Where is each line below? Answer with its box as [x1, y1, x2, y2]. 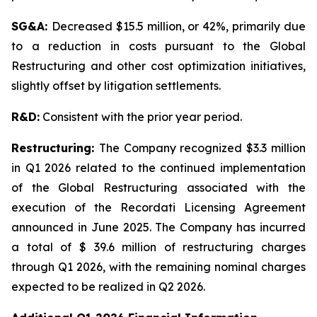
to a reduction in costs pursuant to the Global [11, 39, 306, 53]
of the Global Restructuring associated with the [11, 180, 306, 195]
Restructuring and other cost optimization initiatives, [11, 59, 306, 73]
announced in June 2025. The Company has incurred [11, 220, 306, 234]
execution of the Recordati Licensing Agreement [11, 200, 306, 214]
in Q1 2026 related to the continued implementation [11, 161, 306, 175]
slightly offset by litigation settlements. [11, 79, 221, 93]
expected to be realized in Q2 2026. [11, 279, 205, 294]
